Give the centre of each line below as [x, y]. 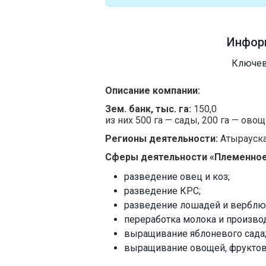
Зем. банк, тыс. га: [148, 109]
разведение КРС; [162, 191]
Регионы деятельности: [161, 139]
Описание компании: [153, 91]
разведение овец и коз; [177, 177]
